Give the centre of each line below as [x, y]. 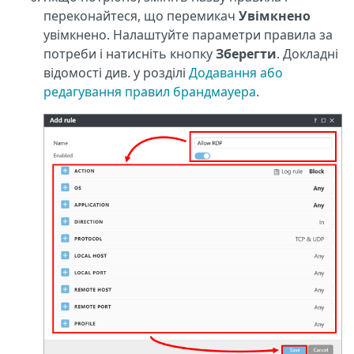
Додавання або [236, 72]
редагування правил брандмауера [150, 91]
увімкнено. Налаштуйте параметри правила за [188, 34]
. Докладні [307, 53]
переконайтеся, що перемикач [141, 15]
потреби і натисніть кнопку [130, 53]
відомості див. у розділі [116, 72]
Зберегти [246, 53]
